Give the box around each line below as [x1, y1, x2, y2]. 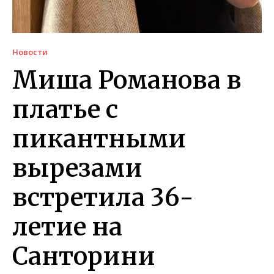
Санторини [12, 241, 155, 272]
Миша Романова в [12, 65, 241, 95]
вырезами [12, 153, 143, 183]
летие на [12, 212, 122, 242]
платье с [12, 94, 118, 125]
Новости [12, 46, 48, 57]
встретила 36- [12, 182, 194, 213]
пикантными [12, 124, 186, 154]
